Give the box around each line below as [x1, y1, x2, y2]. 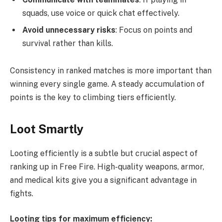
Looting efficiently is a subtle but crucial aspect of [10, 148, 198, 158]
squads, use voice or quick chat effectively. [22, 8, 179, 18]
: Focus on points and [115, 25, 192, 35]
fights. [10, 188, 33, 198]
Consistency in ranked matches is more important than [10, 66, 212, 76]
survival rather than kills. [22, 38, 113, 48]
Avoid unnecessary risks [22, 25, 115, 35]
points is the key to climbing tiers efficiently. [10, 93, 176, 103]
